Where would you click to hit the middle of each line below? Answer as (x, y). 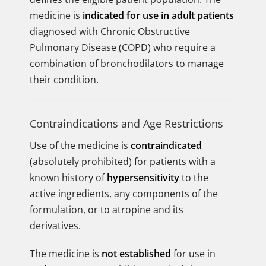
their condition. (64, 80)
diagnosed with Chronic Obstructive (110, 31)
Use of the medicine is (80, 145)
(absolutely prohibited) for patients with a (123, 161)
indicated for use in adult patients (158, 15)
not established (136, 254)
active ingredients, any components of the (124, 194)
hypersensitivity (143, 178)
